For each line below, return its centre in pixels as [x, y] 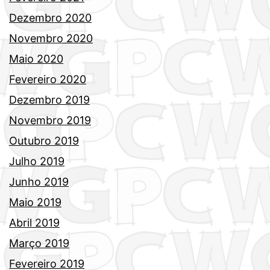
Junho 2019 [39, 182]
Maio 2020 [36, 59]
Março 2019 [39, 243]
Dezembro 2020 [50, 18]
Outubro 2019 [44, 141]
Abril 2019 [34, 223]
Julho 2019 [37, 162]
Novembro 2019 [50, 121]
